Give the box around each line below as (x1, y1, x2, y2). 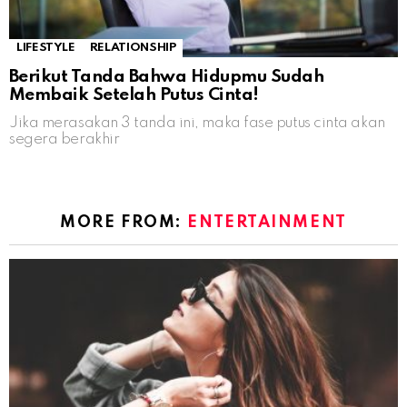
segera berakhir (9, 131, 120, 147)
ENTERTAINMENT (187, 213, 347, 231)
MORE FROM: (60, 213, 188, 231)
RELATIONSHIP (89, 41, 176, 54)
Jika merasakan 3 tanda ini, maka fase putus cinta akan (9, 114, 385, 131)
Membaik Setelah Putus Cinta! (9, 85, 259, 104)
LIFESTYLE (16, 41, 75, 54)
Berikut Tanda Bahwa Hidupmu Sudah (9, 67, 324, 85)
